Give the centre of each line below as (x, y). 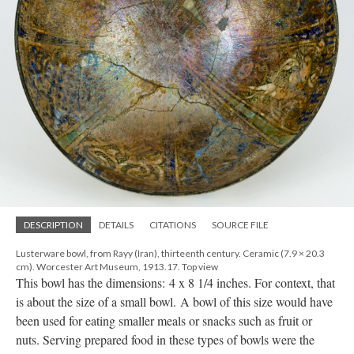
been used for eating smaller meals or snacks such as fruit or (164, 321)
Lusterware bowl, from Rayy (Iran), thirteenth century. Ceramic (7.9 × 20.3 (170, 254)
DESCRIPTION (53, 225)
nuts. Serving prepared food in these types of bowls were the (165, 340)
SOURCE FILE (240, 225)
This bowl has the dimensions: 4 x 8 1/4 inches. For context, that (175, 283)
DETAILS (116, 225)
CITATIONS (173, 225)
